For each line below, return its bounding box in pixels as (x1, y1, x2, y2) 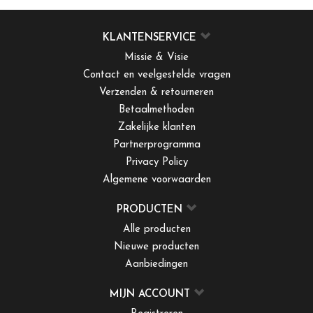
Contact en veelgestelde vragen (82, 70, 231, 81)
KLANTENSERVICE (103, 33, 196, 44)
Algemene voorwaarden (102, 175, 211, 186)
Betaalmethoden (119, 105, 194, 116)
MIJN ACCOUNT (109, 289, 194, 300)
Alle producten (122, 224, 191, 235)
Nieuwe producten (114, 242, 199, 253)
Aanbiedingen (125, 259, 188, 270)
